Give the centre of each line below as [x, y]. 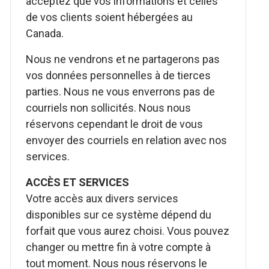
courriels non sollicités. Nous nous [109, 108]
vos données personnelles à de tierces [119, 75]
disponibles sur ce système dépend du [119, 215]
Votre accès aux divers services [102, 198]
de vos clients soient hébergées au [110, 17]
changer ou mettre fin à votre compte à [119, 247]
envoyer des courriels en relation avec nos [127, 140]
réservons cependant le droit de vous [115, 124]
